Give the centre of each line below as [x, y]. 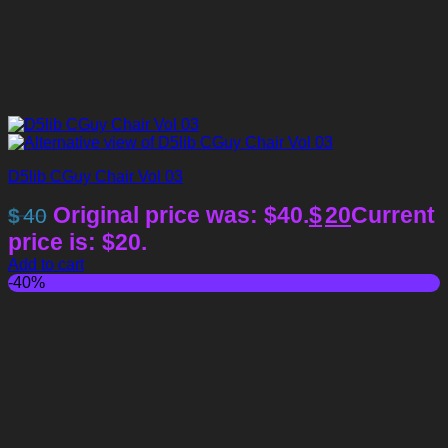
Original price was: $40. [181, 215]
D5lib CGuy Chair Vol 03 [95, 177]
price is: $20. [77, 242]
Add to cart [46, 265]
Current [393, 215]
